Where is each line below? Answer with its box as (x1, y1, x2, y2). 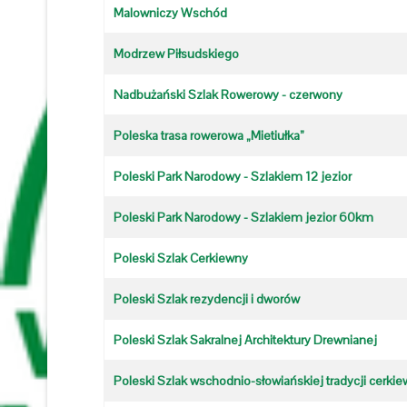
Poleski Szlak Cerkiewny (114, 250, 248, 266)
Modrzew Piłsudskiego (114, 45, 239, 62)
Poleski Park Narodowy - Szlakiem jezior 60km (114, 209, 373, 225)
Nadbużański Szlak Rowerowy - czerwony (114, 86, 342, 103)
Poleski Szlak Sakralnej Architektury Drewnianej (114, 332, 377, 348)
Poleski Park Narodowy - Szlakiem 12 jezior (114, 168, 352, 184)
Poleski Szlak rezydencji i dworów (114, 291, 300, 307)
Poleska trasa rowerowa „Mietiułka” (114, 127, 304, 144)
